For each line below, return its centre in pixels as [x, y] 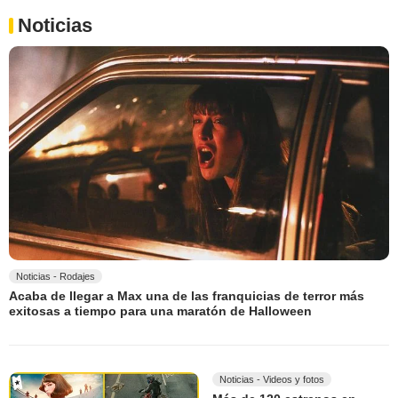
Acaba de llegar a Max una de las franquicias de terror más [187, 296]
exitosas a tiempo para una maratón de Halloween [160, 311]
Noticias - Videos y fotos [272, 380]
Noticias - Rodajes [56, 276]
